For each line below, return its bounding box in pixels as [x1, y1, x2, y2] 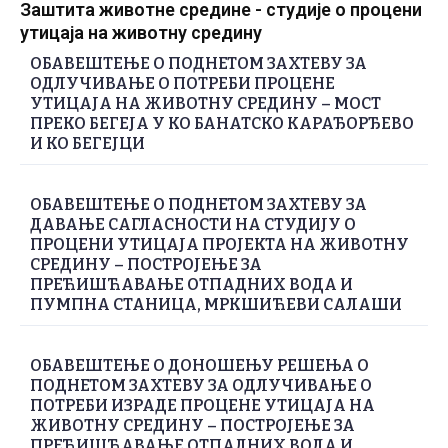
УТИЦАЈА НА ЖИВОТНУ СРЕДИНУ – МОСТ [30, 93, 381, 113]
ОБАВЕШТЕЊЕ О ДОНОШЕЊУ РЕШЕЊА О [30, 355, 369, 375]
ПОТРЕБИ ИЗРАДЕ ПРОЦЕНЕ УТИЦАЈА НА [30, 395, 375, 415]
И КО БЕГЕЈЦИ [30, 133, 145, 153]
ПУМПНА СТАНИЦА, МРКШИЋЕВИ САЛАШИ [30, 294, 402, 314]
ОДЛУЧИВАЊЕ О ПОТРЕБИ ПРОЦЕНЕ [30, 73, 335, 93]
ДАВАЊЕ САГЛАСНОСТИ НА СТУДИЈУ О [30, 214, 356, 234]
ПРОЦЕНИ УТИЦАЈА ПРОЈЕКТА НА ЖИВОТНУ [30, 234, 409, 254]
